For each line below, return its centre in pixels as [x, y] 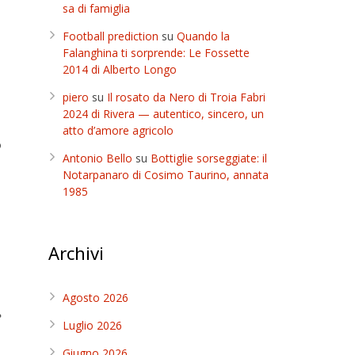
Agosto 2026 [95, 298]
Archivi [76, 253]
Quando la [203, 36]
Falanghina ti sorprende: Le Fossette [156, 53]
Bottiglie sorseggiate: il [209, 158]
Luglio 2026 [92, 325]
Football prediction [111, 36]
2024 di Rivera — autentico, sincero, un [163, 114]
